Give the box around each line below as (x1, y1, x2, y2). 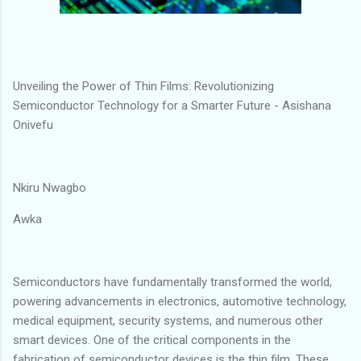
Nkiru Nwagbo (13, 180, 86, 195)
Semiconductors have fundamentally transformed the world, (13, 274, 332, 289)
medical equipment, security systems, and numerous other (13, 313, 323, 328)
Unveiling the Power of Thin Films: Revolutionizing (13, 78, 274, 93)
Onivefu (13, 117, 53, 132)
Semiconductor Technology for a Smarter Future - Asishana (13, 98, 331, 113)
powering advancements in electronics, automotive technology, (13, 293, 346, 309)
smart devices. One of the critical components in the (13, 332, 291, 347)
